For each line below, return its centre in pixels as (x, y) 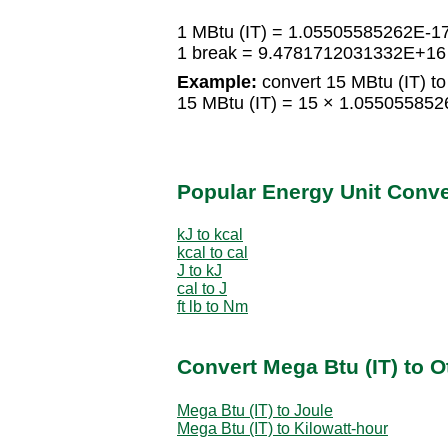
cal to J (202, 288)
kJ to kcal (210, 234)
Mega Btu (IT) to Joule (255, 410)
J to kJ (199, 270)
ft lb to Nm (212, 306)
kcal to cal (212, 252)
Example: (217, 82)
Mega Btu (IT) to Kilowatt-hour (282, 428)
